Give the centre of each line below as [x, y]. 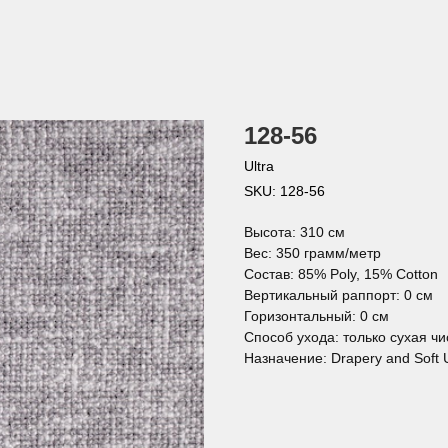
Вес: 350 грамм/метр [312, 253]
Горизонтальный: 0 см [316, 316]
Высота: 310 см [294, 232]
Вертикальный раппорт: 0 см [338, 295]
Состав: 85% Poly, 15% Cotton [341, 274]
